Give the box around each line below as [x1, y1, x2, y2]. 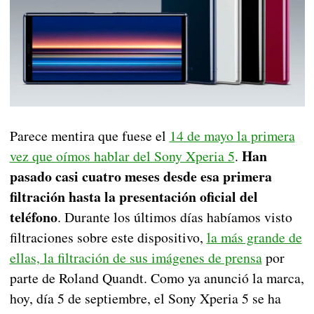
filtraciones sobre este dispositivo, [9, 228, 207, 247]
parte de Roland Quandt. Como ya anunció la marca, [9, 268, 304, 288]
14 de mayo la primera [169, 126, 295, 146]
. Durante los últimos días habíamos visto [57, 207, 292, 227]
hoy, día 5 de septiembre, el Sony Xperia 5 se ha [9, 289, 281, 308]
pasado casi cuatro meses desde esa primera [9, 166, 272, 187]
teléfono [9, 207, 57, 228]
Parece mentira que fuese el [9, 126, 170, 146]
